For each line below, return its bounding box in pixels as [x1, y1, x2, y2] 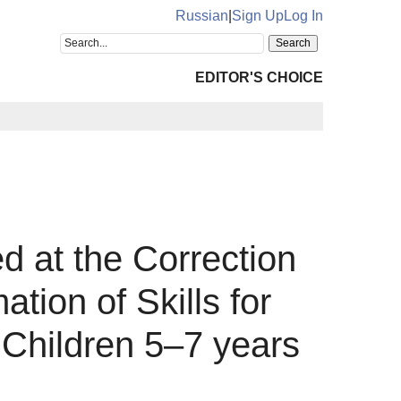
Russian [175, 8, 228, 23]
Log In [284, 8, 323, 23]
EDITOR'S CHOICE [195, 70, 323, 85]
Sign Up [232, 8, 284, 23]
